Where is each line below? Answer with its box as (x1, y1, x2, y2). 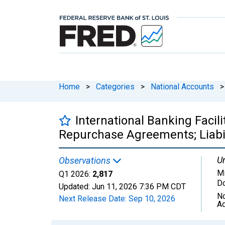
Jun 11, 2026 (92, 181, 137, 191)
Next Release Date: (59, 193, 129, 203)
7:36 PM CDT (139, 181, 186, 191)
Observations (59, 155, 113, 166)
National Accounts (151, 81, 214, 91)
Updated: (59, 181, 92, 191)
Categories (96, 81, 135, 91)
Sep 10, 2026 (129, 193, 175, 203)
